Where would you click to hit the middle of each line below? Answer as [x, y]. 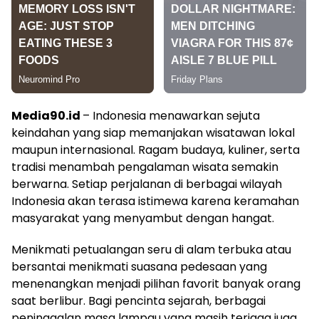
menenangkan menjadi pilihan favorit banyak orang [156, 284]
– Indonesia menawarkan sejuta [171, 116]
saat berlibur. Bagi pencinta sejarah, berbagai [138, 301]
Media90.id [47, 116]
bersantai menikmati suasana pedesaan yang [139, 267]
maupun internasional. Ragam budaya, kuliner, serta [156, 150]
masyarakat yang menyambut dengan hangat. [143, 219]
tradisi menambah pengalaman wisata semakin [145, 167]
